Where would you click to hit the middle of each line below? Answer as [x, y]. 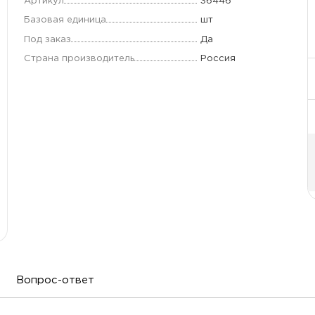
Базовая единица [65, 20]
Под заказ [47, 39]
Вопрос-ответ [56, 281]
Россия [218, 58]
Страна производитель [79, 58]
